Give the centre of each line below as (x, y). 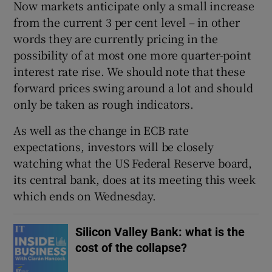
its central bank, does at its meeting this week (135, 179)
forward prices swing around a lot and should (133, 87)
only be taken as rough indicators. (104, 104)
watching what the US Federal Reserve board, (133, 162)
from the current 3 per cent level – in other (127, 22)
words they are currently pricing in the (116, 38)
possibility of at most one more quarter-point (132, 54)
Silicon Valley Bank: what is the (160, 232)
